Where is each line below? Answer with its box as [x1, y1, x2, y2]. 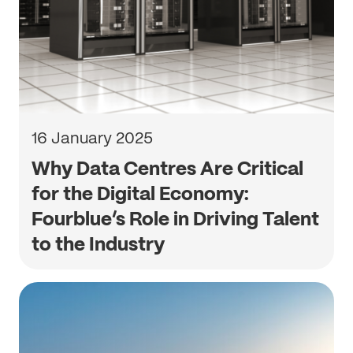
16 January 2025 [32, 128, 153, 148]
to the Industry [32, 232, 165, 256]
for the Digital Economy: [32, 181, 249, 206]
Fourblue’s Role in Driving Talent [32, 206, 319, 231]
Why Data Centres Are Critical [32, 156, 303, 180]
